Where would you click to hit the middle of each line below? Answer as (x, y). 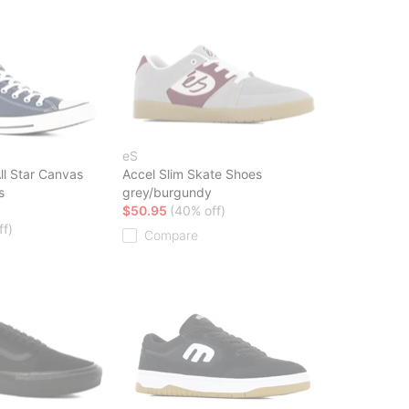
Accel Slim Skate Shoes (192, 173)
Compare (171, 235)
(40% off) (198, 210)
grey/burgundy (167, 192)
